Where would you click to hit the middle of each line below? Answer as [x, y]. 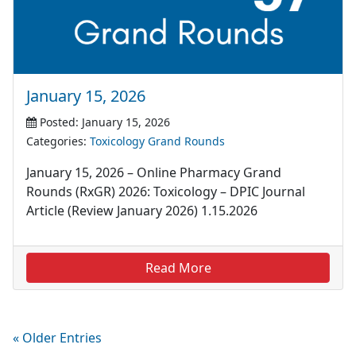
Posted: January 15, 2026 [103, 122]
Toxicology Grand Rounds [157, 141]
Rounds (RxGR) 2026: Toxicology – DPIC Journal [166, 192]
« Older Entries [57, 338]
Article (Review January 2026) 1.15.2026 [142, 211]
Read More [178, 268]
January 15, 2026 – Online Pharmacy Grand [154, 173]
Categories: [58, 141]
